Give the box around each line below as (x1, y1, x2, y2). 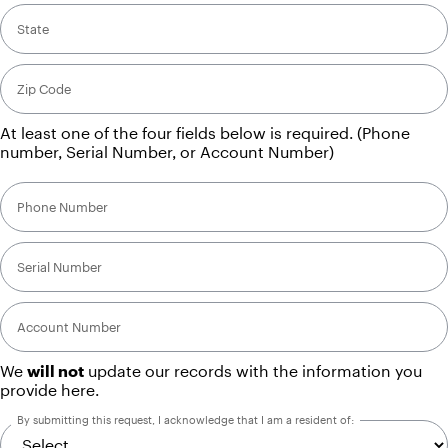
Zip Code (17, 80, 71, 97)
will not (27, 361, 85, 381)
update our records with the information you (84, 361, 423, 381)
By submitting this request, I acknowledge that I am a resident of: (17, 412, 354, 427)
